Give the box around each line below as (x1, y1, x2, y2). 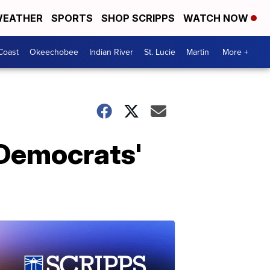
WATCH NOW (183, 12, 251, 24)
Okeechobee (30, 46, 78, 58)
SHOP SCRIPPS (101, 12, 175, 24)
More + (222, 46, 248, 58)
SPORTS (51, 12, 93, 24)
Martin (186, 46, 209, 58)
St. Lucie (144, 46, 175, 58)
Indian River (89, 46, 133, 58)
